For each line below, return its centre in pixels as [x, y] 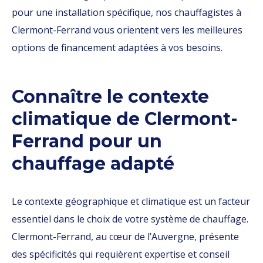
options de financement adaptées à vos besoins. [117, 48]
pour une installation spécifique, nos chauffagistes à [127, 12]
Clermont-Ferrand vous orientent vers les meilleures [127, 30]
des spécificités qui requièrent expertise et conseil [121, 254]
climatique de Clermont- [125, 119]
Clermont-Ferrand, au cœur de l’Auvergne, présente [125, 237]
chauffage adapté [93, 163]
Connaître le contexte [110, 97]
